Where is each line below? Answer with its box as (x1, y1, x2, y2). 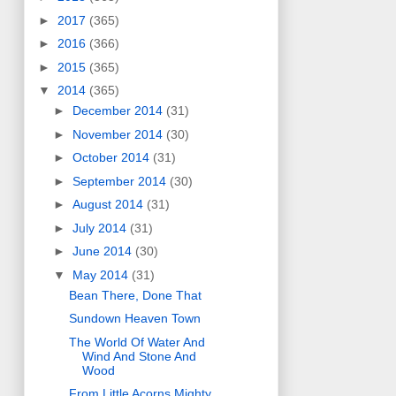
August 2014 (72, 197, 147, 212)
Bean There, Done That (68, 287, 202, 302)
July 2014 (72, 220, 130, 235)
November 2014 (72, 126, 166, 141)
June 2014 (72, 244, 135, 259)
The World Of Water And (68, 334, 205, 349)
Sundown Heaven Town (68, 311, 201, 326)
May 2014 (72, 267, 132, 282)
